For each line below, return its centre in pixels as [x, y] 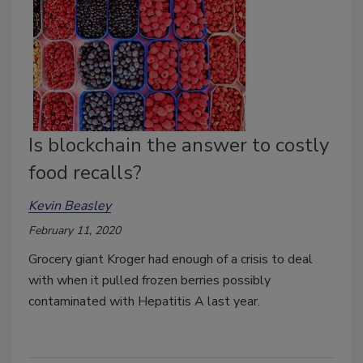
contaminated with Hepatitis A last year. [144, 301]
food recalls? [85, 172]
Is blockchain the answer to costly [179, 145]
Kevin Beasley [70, 205]
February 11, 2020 [75, 230]
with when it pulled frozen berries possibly [149, 280]
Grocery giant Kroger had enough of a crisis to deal [171, 259]
